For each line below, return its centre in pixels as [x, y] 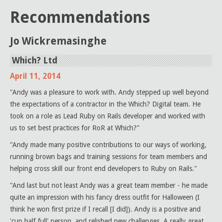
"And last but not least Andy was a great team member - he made [109, 185]
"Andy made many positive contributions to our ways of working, [108, 145]
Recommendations [80, 18]
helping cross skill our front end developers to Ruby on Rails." [104, 168]
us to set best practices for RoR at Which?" [75, 128]
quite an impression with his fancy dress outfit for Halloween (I [105, 197]
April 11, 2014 [35, 76]
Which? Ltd [35, 60]
